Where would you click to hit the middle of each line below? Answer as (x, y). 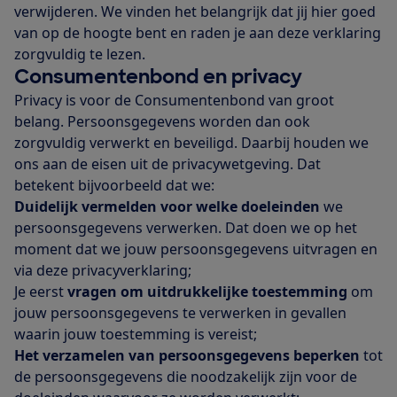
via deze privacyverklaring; (103, 271)
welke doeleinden (260, 207)
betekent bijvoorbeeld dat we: (114, 186)
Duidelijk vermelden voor (105, 207)
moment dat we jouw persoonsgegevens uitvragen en (196, 249)
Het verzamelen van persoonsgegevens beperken (187, 356)
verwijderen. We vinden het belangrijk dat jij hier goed (195, 12)
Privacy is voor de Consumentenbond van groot (174, 101)
